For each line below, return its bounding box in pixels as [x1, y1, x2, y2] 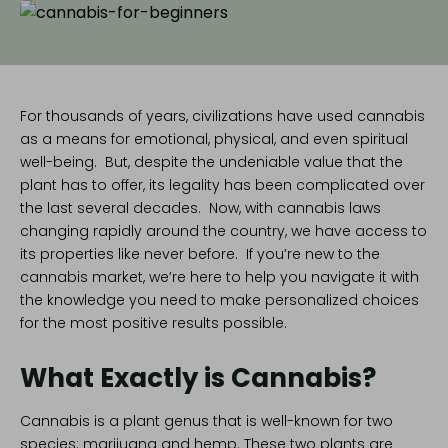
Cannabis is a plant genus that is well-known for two [20, 411, 393, 432]
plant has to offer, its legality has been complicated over [20, 175, 425, 196]
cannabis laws [277, 198, 381, 219]
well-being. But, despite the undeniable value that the [20, 152, 403, 173]
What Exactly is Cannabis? [20, 360, 376, 397]
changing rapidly [20, 221, 142, 242]
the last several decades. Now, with [20, 198, 277, 219]
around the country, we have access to [142, 221, 427, 242]
